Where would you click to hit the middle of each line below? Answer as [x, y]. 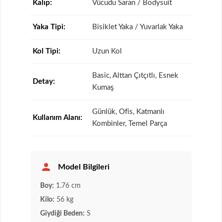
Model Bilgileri [84, 167]
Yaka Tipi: [49, 27]
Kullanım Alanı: [57, 118]
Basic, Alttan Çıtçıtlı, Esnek [135, 76]
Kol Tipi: [47, 52]
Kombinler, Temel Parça [130, 124]
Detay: [44, 82]
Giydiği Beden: [62, 214]
